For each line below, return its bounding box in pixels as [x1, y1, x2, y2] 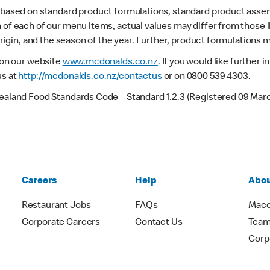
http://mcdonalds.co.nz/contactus [18, 72, 162, 82]
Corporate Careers [21, 218, 101, 228]
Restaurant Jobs [21, 201, 91, 211]
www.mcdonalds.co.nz [62, 57, 158, 67]
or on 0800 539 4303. [162, 72, 251, 82]
